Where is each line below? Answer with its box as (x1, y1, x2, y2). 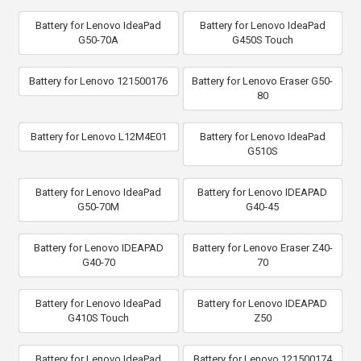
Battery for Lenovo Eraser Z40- (192, 242, 333, 254)
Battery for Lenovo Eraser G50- (192, 75, 334, 87)
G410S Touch (68, 312, 130, 324)
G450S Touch (231, 34, 293, 46)
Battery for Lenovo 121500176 (29, 75, 168, 87)
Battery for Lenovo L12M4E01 (30, 131, 167, 143)
